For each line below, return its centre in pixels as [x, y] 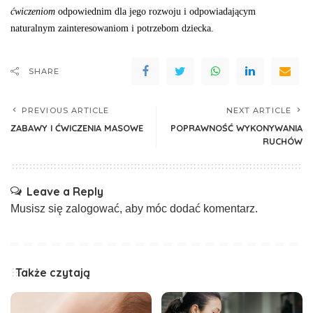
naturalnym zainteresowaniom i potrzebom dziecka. [112, 28]
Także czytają [53, 272]
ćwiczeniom [33, 11]
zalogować [93, 209]
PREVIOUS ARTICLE [66, 110]
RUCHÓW [283, 141]
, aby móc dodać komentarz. [189, 209]
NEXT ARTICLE [259, 110]
